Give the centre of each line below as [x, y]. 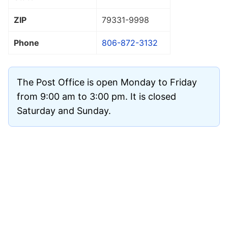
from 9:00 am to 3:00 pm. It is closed [96, 96]
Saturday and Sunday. [64, 110]
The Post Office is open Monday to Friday [107, 82]
